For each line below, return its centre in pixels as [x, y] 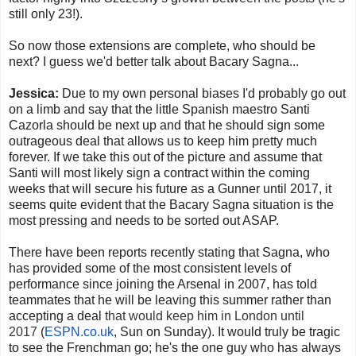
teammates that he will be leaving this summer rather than [170, 300]
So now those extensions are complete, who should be [162, 46]
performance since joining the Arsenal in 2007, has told [163, 284]
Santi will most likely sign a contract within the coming [159, 173]
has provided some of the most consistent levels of [150, 269]
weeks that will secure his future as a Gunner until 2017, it [170, 189]
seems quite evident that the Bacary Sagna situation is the [171, 205]
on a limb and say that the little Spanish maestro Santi [159, 110]
